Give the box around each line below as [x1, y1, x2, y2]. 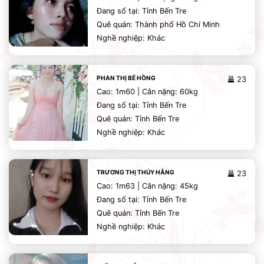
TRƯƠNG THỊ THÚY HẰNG [97, 169, 175, 176]
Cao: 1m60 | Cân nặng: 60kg [97, 87, 199, 96]
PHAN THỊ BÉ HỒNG [97, 74, 156, 81]
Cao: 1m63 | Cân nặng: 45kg [97, 181, 199, 190]
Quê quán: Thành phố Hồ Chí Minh [97, 20, 220, 29]
